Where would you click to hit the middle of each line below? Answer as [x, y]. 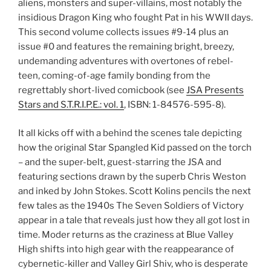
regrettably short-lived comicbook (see [102, 90]
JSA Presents [215, 90]
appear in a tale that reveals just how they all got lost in [134, 220]
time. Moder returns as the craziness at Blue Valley [126, 234]
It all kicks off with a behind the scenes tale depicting [130, 133]
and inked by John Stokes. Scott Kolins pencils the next [135, 191]
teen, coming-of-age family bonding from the [114, 76]
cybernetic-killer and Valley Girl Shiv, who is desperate [133, 263]
